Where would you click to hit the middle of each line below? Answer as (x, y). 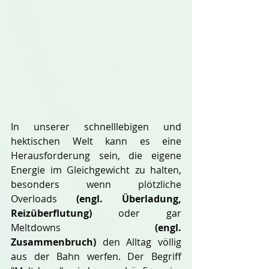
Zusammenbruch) (53, 242)
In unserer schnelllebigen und (96, 127)
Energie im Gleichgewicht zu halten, (96, 170)
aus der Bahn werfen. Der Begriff (96, 256)
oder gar (150, 213)
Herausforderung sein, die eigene (96, 156)
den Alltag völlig (139, 242)
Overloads (44, 199)
